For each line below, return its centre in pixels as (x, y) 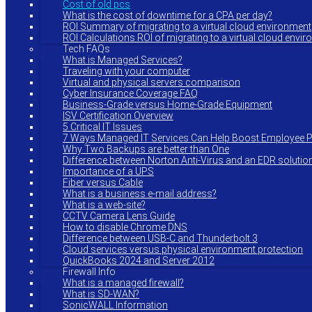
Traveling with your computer (126, 71)
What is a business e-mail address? (140, 194)
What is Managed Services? (123, 60)
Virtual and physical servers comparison (151, 82)
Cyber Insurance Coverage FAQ (130, 93)
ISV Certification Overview (118, 116)
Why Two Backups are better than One (146, 149)
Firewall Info (89, 272)
